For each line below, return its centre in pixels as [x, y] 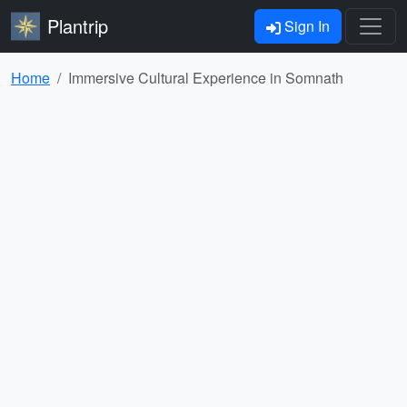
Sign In [305, 26]
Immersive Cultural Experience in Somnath [206, 78]
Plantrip [78, 26]
